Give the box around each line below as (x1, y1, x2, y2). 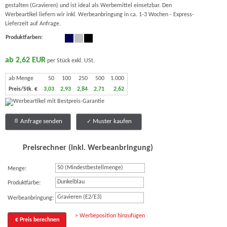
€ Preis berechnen (15, 217, 59, 223)
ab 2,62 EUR (5, 56, 46, 64)
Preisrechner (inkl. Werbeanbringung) (23, 144, 153, 152)
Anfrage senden (19, 118, 62, 125)
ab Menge (9, 75, 33, 82)
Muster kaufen (91, 118, 132, 125)
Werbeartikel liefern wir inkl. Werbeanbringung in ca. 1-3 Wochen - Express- (5, 12, 194, 18)
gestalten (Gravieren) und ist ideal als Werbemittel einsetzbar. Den (5, 3, 172, 9)
